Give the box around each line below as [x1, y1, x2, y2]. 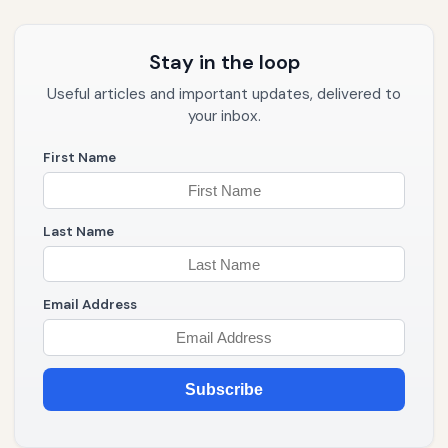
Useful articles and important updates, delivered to [47, 84, 401, 105]
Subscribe [185, 381, 263, 399]
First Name [43, 149, 116, 167]
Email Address [43, 296, 137, 314]
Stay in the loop [148, 49, 300, 76]
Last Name [43, 222, 114, 240]
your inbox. [187, 106, 261, 127]
